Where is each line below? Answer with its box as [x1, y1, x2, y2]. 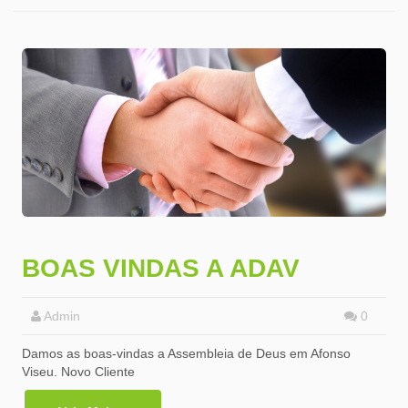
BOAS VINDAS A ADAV [22, 254, 300, 283]
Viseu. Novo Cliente [22, 364, 135, 380]
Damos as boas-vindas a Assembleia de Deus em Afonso [22, 346, 351, 362]
